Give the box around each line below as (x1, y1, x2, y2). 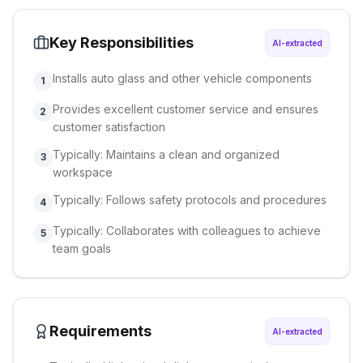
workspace (53, 165, 113, 179)
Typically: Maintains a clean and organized (53, 147, 280, 161)
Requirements (49, 322, 152, 340)
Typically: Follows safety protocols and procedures (53, 193, 327, 207)
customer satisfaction (53, 120, 165, 134)
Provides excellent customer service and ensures (53, 102, 318, 116)
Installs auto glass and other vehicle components (53, 71, 312, 85)
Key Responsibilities (49, 34, 194, 51)
